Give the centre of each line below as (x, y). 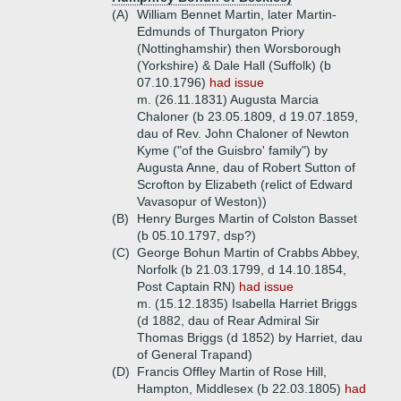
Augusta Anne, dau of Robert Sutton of (246, 167)
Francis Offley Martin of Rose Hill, (232, 371)
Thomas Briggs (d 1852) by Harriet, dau (250, 337)
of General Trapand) (195, 354)
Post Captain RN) (188, 286)
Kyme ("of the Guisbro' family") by (232, 150)
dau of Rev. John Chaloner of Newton (243, 133)
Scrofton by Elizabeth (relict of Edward (245, 184)
